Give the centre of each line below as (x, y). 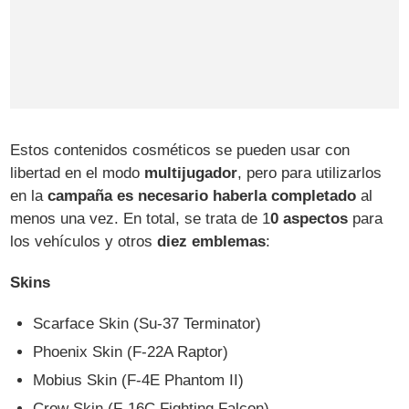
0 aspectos (309, 219)
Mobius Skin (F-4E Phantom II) (139, 381)
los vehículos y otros (84, 242)
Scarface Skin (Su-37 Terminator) (147, 324)
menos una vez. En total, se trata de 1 (141, 219)
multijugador (191, 173)
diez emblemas (212, 242)
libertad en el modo (78, 173)
